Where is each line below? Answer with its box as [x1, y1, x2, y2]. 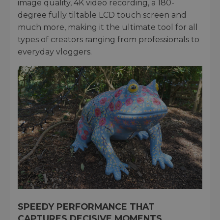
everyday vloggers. [18, 47, 92, 57]
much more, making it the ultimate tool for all [18, 23, 198, 32]
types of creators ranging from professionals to [18, 35, 199, 45]
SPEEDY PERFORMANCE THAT [18, 201, 155, 212]
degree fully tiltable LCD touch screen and [18, 10, 187, 20]
